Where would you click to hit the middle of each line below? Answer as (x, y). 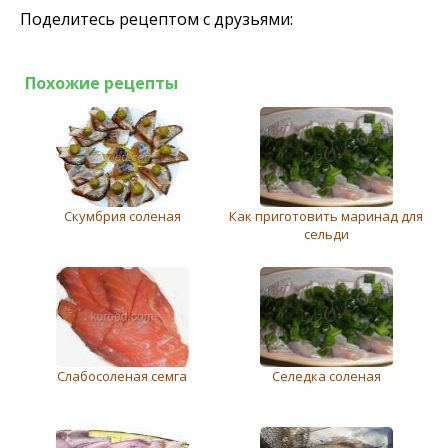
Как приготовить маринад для (326, 216)
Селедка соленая (326, 376)
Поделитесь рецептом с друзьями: (156, 19)
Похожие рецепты (101, 83)
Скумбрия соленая (122, 216)
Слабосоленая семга (122, 376)
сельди (326, 234)
